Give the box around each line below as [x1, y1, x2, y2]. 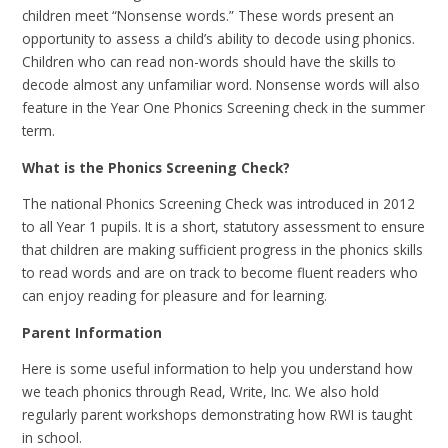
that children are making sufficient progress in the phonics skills [22, 240, 424, 260]
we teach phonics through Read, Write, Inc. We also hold [22, 382, 380, 402]
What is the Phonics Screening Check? [22, 157, 291, 177]
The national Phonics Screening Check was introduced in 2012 [22, 194, 416, 214]
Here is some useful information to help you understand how [22, 359, 414, 379]
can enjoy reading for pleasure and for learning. [22, 286, 328, 306]
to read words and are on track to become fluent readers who [22, 263, 419, 283]
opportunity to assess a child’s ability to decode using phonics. [22, 29, 416, 49]
